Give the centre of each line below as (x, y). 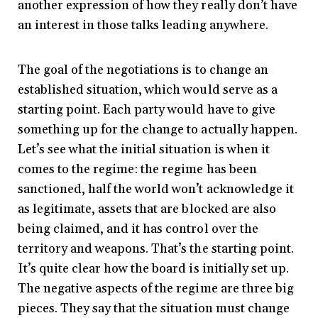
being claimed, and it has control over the (138, 229)
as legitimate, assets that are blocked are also (147, 209)
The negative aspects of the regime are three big (156, 289)
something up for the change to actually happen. (158, 130)
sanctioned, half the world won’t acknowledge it (156, 190)
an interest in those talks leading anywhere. (143, 26)
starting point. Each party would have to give (147, 110)
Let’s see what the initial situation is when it (144, 150)
